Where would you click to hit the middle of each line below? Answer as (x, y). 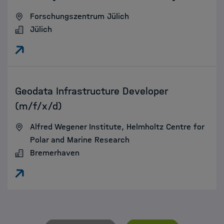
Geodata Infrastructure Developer (91, 91)
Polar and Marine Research (80, 140)
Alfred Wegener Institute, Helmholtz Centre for (117, 127)
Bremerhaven (55, 153)
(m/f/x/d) (38, 106)
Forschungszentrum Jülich (79, 16)
